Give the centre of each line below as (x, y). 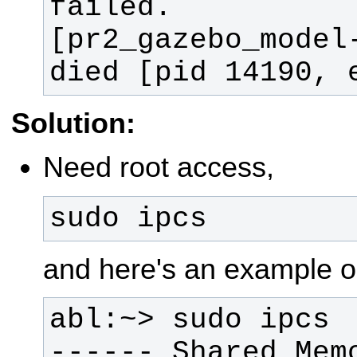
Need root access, (159, 168)
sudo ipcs (128, 218)
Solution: (73, 123)
